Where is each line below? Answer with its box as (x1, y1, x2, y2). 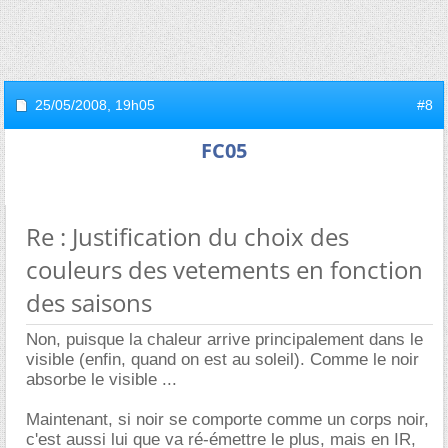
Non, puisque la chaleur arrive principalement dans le (26, 329, 423, 349)
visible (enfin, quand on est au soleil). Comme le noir (26, 349, 419, 369)
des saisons (26, 285, 152, 319)
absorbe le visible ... (26, 369, 177, 389)
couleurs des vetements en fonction (26, 252, 423, 286)
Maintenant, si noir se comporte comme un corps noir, (26, 409, 429, 429)
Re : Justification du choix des (26, 219, 349, 253)
